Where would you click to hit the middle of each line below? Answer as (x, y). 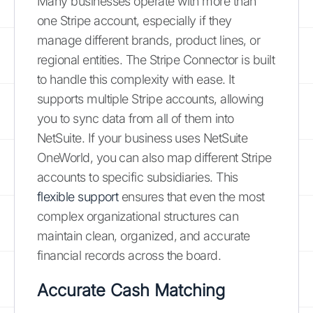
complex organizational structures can (138, 216)
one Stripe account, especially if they (134, 21)
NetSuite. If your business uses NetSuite (143, 138)
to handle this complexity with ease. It (136, 79)
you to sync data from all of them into (136, 118)
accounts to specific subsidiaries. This (138, 177)
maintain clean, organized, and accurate (144, 236)
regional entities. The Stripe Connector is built (156, 60)
